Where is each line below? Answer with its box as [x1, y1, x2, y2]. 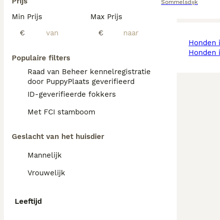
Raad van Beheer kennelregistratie [27, 67, 151, 76]
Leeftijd [15, 197, 42, 206]
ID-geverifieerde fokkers [27, 90, 116, 99]
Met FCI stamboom [27, 108, 95, 116]
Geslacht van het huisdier [12, 132, 104, 141]
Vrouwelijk [27, 168, 65, 177]
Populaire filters [12, 54, 70, 62]
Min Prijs [12, 12, 42, 21]
